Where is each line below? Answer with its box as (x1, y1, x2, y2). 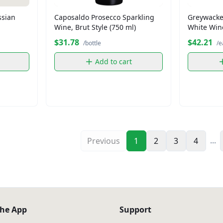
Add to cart (95, 56, 132, 66)
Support (119, 204, 151, 215)
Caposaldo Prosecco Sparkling (54, 12, 154, 22)
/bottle (83, 38, 101, 47)
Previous (87, 135, 120, 146)
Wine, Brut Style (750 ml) (54, 22, 136, 32)
